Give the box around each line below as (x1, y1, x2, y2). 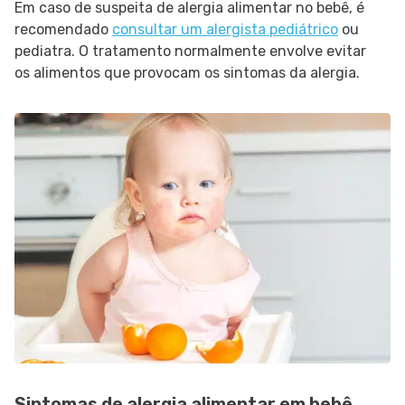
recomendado (14, 21, 112, 38)
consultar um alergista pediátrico (112, 21, 338, 38)
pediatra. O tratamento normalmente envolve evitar (14, 42, 366, 60)
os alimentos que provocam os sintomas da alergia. (14, 64, 363, 81)
